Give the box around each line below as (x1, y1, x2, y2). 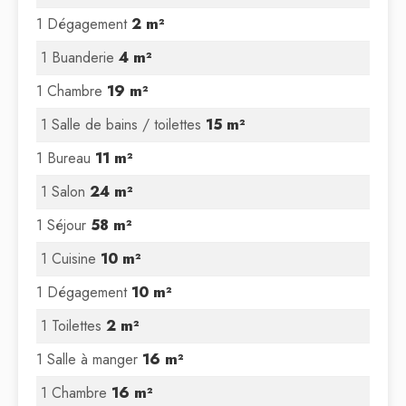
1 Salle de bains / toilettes (41, 114, 206, 135)
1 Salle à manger (36, 349, 142, 370)
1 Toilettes (41, 315, 106, 336)
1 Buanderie (41, 47, 119, 68)
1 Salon (41, 181, 90, 202)
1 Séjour (36, 215, 91, 236)
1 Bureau (36, 148, 95, 169)
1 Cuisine (41, 248, 101, 269)
